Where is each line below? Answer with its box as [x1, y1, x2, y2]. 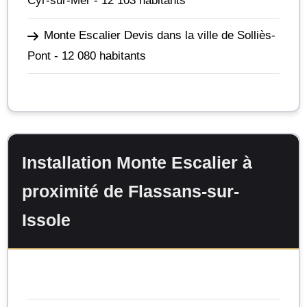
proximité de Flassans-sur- [22, 181, 239, 201]
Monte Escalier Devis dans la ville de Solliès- [44, 29, 275, 42]
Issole [22, 210, 71, 230]
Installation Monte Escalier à [22, 152, 252, 172]
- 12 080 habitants [51, 49, 146, 62]
